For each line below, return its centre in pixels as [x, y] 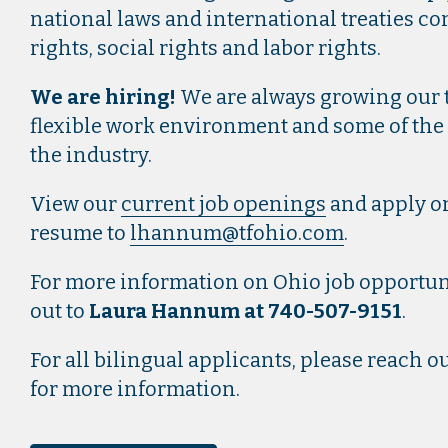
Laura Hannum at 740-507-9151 [245, 311]
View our [75, 204]
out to [59, 311]
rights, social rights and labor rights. [205, 48]
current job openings [223, 204]
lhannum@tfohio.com [237, 233]
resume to [80, 233]
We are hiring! [103, 97]
